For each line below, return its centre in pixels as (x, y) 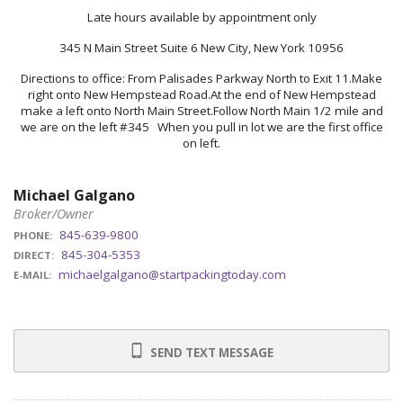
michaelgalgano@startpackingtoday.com (172, 274)
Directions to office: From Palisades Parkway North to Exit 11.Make (201, 78)
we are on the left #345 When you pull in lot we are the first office (201, 127)
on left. (201, 143)
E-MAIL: (32, 275)
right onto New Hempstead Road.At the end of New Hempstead (201, 94)
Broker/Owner (54, 214)
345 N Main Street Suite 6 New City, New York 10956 (201, 48)
